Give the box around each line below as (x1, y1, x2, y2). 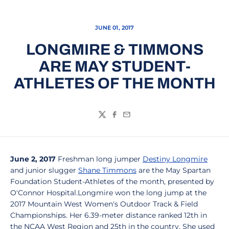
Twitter (98, 114, 126, 125)
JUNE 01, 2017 (95, 24, 134, 31)
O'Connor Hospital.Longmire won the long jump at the (10, 188, 207, 197)
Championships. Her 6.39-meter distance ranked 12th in (10, 211, 207, 220)
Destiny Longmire (143, 154, 208, 164)
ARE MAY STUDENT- (38, 58, 191, 75)
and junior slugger (10, 166, 78, 175)
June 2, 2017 (10, 154, 56, 164)
